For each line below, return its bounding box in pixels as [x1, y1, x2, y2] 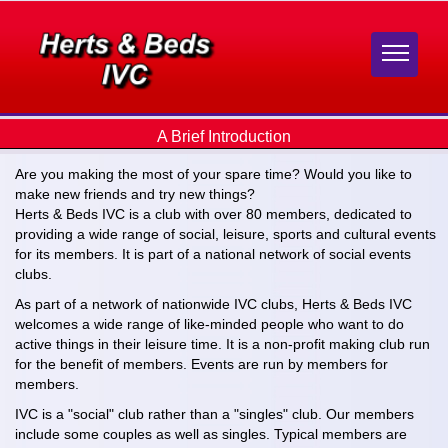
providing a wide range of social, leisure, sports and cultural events [15, 226, 436, 242]
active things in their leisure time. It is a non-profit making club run [15, 336, 430, 352]
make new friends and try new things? [15, 186, 255, 202]
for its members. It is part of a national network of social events [15, 246, 411, 262]
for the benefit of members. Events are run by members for [15, 356, 388, 372]
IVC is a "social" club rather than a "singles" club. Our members [15, 406, 414, 422]
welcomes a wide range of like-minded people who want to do [15, 316, 404, 332]
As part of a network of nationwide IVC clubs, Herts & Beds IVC [15, 296, 412, 312]
